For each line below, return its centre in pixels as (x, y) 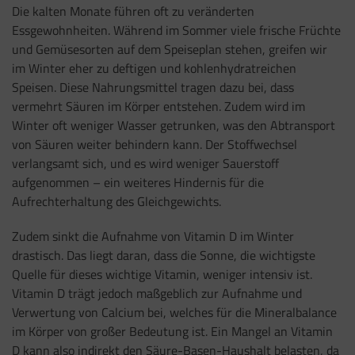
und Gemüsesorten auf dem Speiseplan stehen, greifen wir (170, 49)
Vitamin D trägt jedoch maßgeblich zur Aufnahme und (157, 294)
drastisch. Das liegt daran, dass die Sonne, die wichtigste (164, 256)
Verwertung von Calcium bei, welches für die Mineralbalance (174, 313)
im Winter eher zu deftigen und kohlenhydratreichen (154, 68)
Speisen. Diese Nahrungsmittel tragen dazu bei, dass (153, 87)
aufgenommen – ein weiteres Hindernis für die (138, 182)
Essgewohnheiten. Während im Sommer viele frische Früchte (176, 30)
